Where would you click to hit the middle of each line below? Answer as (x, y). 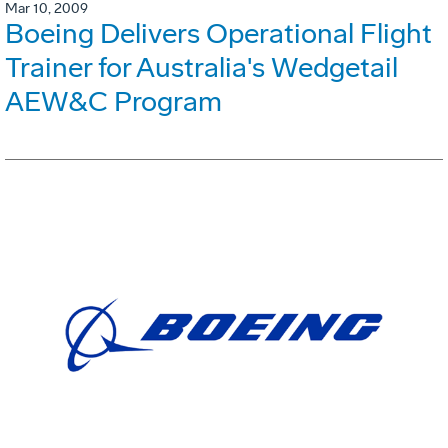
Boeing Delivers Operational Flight (218, 34)
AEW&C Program (113, 102)
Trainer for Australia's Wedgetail (201, 68)
